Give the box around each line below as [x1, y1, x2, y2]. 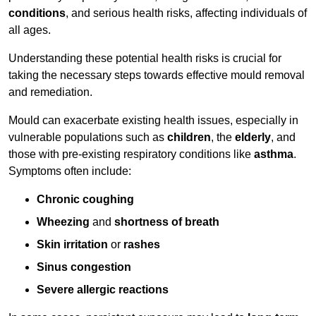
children [167, 131, 211, 144]
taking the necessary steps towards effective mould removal [8, 69, 305, 82]
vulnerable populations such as [8, 131, 167, 144]
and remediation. [8, 86, 92, 99]
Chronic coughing [37, 193, 134, 206]
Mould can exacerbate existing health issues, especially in [8, 114, 298, 127]
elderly [235, 131, 271, 144]
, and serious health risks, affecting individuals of [66, 7, 307, 20]
